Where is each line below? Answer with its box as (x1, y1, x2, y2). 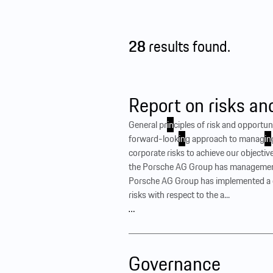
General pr (128, 116, 167, 132)
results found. (145, 34, 230, 58)
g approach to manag (185, 130, 264, 146)
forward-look (128, 130, 179, 146)
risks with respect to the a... (128, 186, 230, 202)
